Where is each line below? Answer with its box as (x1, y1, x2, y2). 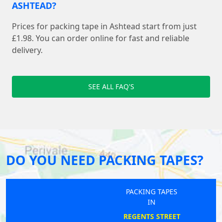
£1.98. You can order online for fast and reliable (12, 33, 189, 44)
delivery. (12, 45, 43, 56)
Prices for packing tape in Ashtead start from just (12, 21, 197, 32)
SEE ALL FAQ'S (88, 82, 134, 92)
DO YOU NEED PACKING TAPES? (6, 151, 203, 169)
